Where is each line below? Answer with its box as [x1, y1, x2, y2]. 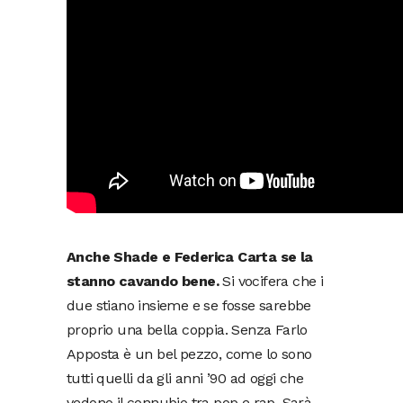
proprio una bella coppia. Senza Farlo [67, 321, 308, 338]
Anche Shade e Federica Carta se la [67, 248, 313, 265]
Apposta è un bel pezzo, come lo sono [67, 345, 312, 363]
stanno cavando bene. [67, 273, 219, 290]
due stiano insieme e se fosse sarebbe [67, 297, 311, 314]
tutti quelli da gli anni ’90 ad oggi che [67, 370, 303, 387]
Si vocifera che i [219, 273, 324, 290]
